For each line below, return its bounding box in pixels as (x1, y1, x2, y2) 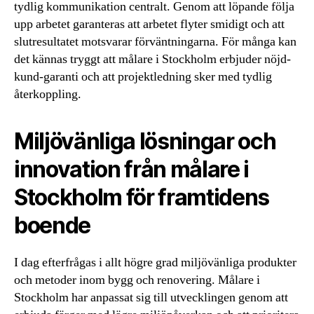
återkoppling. (14, 86, 81, 103)
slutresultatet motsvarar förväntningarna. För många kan (14, 34, 296, 50)
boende (14, 212, 91, 240)
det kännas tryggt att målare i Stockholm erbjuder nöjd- (14, 51, 291, 68)
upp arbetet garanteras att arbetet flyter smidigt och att (14, 16, 285, 33)
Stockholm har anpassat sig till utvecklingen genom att (14, 289, 288, 306)
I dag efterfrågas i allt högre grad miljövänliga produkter (14, 254, 296, 271)
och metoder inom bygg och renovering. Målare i (14, 272, 260, 289)
